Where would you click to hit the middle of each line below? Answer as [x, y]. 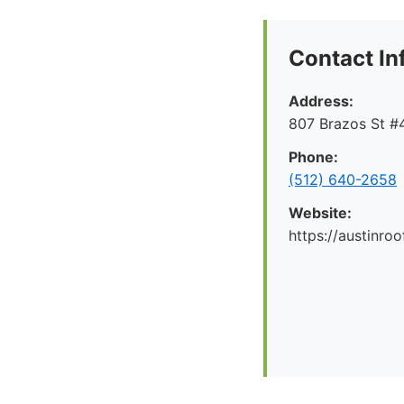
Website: [320, 213]
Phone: [313, 157]
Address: [321, 101]
